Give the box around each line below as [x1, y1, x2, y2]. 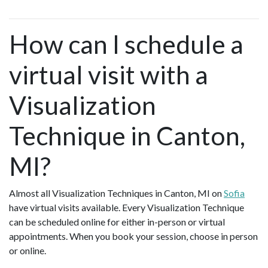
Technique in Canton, [9, 120, 245, 151]
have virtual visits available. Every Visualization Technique [9, 201, 244, 213]
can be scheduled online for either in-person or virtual [9, 215, 225, 227]
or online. [9, 244, 50, 256]
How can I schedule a [9, 28, 243, 59]
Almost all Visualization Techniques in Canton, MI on [9, 187, 224, 199]
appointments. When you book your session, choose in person [9, 230, 258, 242]
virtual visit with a [9, 59, 208, 90]
